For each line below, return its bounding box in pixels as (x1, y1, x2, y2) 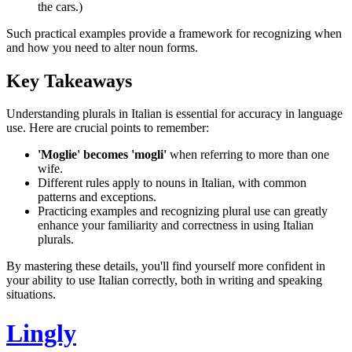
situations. (6, 288, 56, 302)
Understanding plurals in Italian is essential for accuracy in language (6, 107, 343, 121)
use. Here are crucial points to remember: (6, 121, 209, 135)
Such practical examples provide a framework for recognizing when (6, 26, 342, 40)
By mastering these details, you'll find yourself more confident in (6, 259, 325, 273)
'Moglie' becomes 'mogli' (38, 148, 167, 162)
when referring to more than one (167, 148, 329, 162)
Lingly (6, 318, 76, 347)
